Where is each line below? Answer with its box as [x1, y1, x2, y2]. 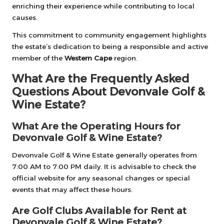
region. [112, 54, 137, 62]
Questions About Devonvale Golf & [12, 84, 205, 98]
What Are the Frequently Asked [12, 71, 189, 85]
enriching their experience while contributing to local [12, 2, 194, 10]
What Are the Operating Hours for [12, 120, 180, 132]
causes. [12, 13, 37, 21]
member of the [12, 54, 64, 62]
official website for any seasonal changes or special [12, 174, 190, 182]
